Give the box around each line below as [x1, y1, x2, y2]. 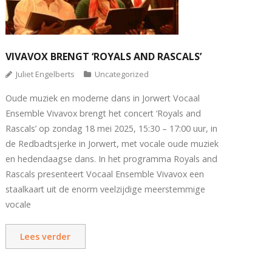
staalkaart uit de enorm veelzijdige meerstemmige [5, 183, 205, 195]
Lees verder [20, 231, 71, 243]
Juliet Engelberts [15, 69, 75, 80]
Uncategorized [94, 69, 149, 80]
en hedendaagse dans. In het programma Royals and [5, 153, 217, 165]
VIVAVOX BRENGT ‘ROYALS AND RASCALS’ [5, 50, 202, 64]
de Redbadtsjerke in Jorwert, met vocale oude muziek [5, 138, 219, 150]
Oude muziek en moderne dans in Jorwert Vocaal [5, 92, 200, 104]
